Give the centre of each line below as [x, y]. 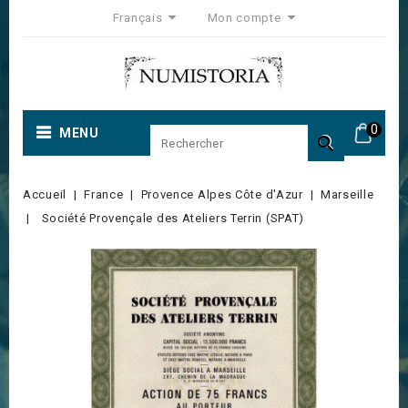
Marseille [347, 194]
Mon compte [244, 18]
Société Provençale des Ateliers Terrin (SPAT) [173, 218]
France [104, 194]
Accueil [45, 194]
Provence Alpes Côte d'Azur [222, 194]
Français [139, 18]
